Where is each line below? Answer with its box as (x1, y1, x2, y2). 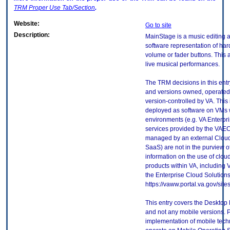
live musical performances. (145, 61, 220, 68)
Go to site (145, 22, 171, 29)
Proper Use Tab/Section (27, 4, 95, 12)
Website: (14, 20, 40, 28)
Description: (14, 31, 50, 39)
